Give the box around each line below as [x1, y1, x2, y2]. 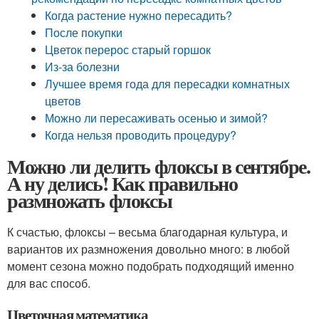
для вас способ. [7, 275, 90, 291]
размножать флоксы [7, 186, 172, 215]
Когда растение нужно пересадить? [45, 7, 233, 23]
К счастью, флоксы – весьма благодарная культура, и [7, 224, 288, 240]
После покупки [45, 24, 123, 41]
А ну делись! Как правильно [7, 169, 238, 198]
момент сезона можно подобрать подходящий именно [7, 258, 294, 274]
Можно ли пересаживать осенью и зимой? [45, 110, 268, 126]
